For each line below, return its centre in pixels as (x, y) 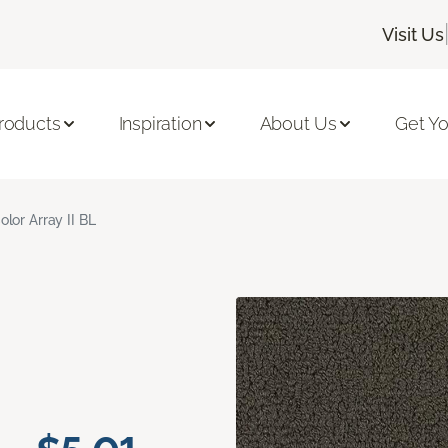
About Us (298, 124)
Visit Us (413, 34)
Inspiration (160, 124)
